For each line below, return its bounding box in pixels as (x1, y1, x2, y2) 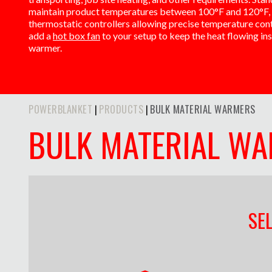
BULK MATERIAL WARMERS (150, 101, 256, 117)
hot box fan (53, 29, 100, 41)
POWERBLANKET (29, 101, 92, 117)
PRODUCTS (99, 101, 143, 117)
